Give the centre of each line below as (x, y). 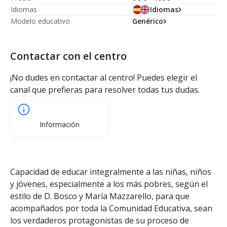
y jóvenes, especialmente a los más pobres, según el (109, 184)
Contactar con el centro (68, 56)
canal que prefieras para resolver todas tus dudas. (105, 90)
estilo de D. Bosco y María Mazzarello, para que (100, 196)
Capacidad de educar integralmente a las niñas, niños (111, 172)
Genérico (148, 21)
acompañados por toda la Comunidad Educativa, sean (111, 208)
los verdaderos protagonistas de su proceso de (100, 220)
